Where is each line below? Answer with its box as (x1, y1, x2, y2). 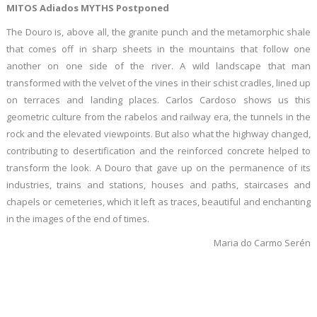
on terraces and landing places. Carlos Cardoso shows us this (6, 93, 311, 107)
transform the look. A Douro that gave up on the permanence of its (6, 161, 311, 175)
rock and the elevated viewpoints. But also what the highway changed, (6, 127, 311, 141)
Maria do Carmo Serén (214, 236, 311, 250)
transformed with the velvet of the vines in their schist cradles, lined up (6, 76, 311, 90)
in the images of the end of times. (6, 212, 149, 226)
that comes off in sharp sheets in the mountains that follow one (6, 42, 311, 56)
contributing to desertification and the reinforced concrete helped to (6, 144, 311, 158)
